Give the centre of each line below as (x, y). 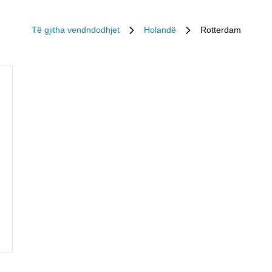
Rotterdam (220, 30)
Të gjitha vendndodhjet (75, 30)
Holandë (160, 30)
